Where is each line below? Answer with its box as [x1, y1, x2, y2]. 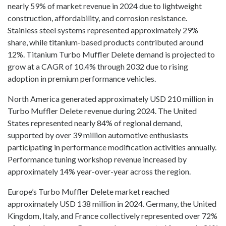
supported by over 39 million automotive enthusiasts [8, 130, 188, 140]
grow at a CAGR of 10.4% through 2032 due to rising [8, 62, 188, 72]
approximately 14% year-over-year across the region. [8, 166, 191, 177]
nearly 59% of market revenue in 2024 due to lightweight [8, 1, 202, 11]
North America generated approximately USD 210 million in [8, 94, 213, 104]
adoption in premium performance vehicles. [8, 74, 156, 84]
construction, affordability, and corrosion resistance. [8, 13, 187, 23]
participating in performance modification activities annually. [8, 142, 216, 152]
